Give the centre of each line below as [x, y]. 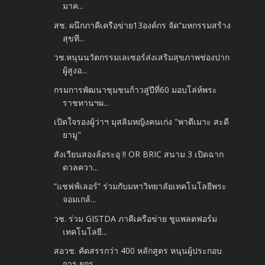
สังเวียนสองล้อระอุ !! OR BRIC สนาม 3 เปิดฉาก [139, 154]
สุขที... [74, 38]
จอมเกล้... [80, 199]
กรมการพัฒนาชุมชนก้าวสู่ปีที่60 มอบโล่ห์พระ [136, 89]
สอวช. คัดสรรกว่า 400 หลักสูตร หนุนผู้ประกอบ [138, 251]
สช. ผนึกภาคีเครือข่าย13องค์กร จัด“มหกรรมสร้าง [143, 25]
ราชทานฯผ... [86, 102]
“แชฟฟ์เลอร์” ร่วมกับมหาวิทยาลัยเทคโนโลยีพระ [140, 186]
